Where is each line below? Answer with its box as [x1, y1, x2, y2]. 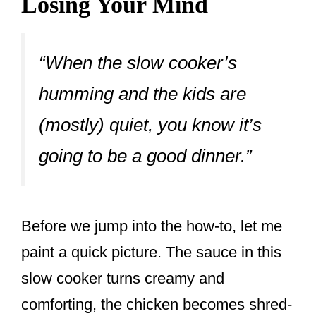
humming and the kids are [39, 83, 246, 104]
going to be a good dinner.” [39, 145, 252, 166]
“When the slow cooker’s [39, 51, 237, 73]
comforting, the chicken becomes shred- [21, 296, 292, 314]
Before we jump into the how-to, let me [21, 217, 282, 236]
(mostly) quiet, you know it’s [39, 114, 262, 135]
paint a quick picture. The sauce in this [21, 243, 281, 262]
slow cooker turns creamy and [21, 269, 224, 288]
